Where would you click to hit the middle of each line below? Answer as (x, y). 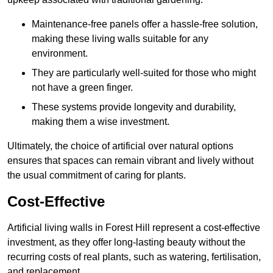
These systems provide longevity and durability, (134, 107)
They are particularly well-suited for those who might (144, 73)
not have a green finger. (82, 88)
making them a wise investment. (101, 122)
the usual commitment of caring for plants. (97, 175)
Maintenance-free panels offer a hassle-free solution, (145, 24)
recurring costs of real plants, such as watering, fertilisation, (134, 257)
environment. (60, 54)
